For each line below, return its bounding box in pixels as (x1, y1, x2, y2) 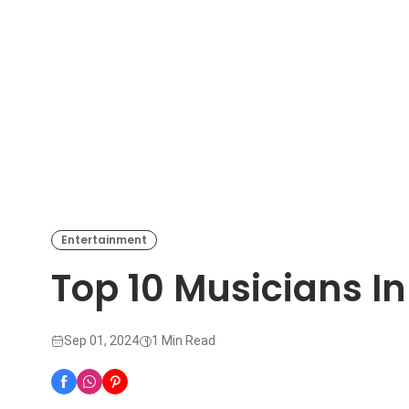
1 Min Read (152, 333, 215, 349)
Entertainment (61, 232, 147, 248)
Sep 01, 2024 (64, 333, 139, 349)
